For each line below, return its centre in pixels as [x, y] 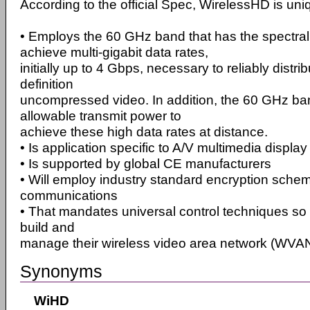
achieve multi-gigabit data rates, [114, 52]
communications [69, 195]
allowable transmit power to [101, 116]
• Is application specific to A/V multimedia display [164, 147]
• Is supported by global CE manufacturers [146, 163]
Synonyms [61, 271]
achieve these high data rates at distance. [144, 131]
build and [47, 227]
